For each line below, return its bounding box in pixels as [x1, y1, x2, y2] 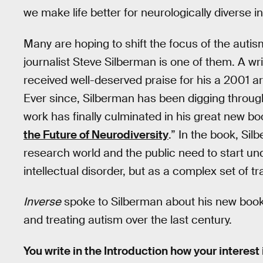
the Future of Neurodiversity [23, 127, 168, 142]
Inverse [23, 194, 61, 210]
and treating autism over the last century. [23, 213, 232, 228]
